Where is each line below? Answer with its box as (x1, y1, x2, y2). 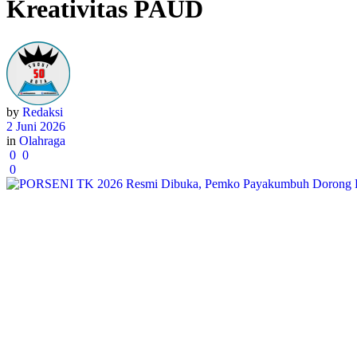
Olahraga (19, 133, 65, 147)
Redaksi (22, 104, 63, 119)
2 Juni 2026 (6, 119, 65, 133)
